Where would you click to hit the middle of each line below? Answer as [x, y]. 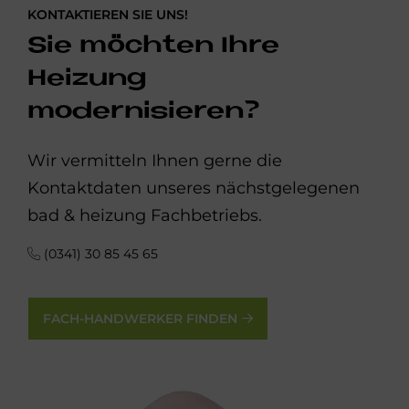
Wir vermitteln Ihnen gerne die [155, 161]
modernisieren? [144, 112]
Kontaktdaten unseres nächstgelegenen [194, 189]
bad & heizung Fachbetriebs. [145, 216]
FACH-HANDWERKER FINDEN [140, 319]
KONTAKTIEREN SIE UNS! [108, 15]
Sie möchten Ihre [153, 47]
